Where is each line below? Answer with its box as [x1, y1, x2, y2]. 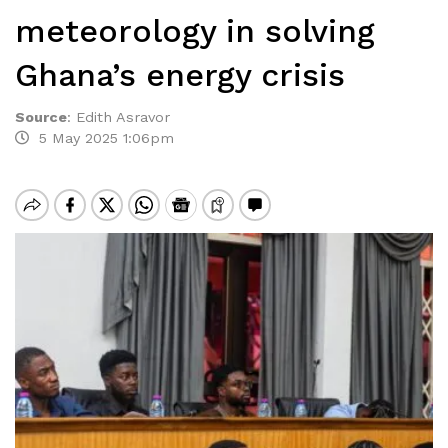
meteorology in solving [15, 12, 375, 50]
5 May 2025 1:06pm [29, 130, 174, 146]
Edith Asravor [76, 109, 170, 125]
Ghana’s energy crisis [15, 56, 345, 94]
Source [15, 109, 67, 125]
